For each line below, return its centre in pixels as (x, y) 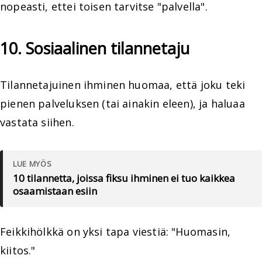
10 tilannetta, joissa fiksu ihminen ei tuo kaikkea (124, 178)
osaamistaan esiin (55, 191)
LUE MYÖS (32, 164)
